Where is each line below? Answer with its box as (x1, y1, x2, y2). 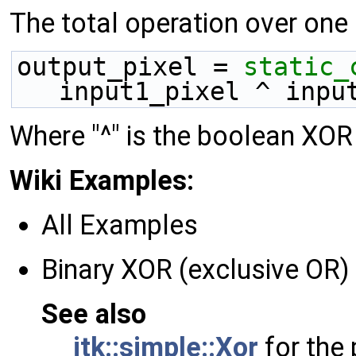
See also (41, 298, 146, 331)
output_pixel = (17, 52, 243, 82)
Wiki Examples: (10, 164, 194, 197)
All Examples (41, 209, 198, 242)
